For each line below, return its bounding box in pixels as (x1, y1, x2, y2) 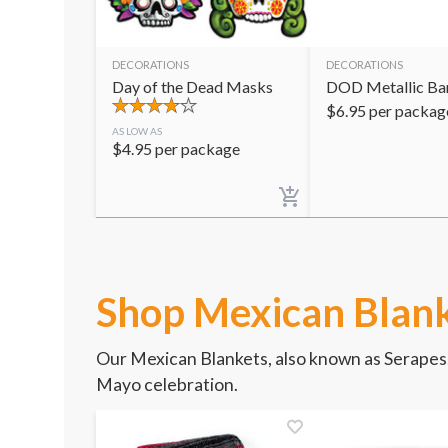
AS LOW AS (112, 124, 162, 137)
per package (155, 138, 240, 158)
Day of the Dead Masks (112, 76, 273, 96)
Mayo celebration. (96, 373, 238, 395)
